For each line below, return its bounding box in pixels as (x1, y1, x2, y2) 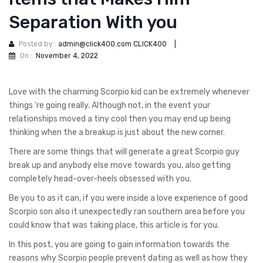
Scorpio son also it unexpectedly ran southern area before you (9, 206, 245, 217)
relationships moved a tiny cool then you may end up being (9, 113, 231, 124)
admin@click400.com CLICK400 (58, 40, 167, 49)
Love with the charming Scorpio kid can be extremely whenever (9, 86, 249, 97)
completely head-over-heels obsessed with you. (9, 173, 191, 184)
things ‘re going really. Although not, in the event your (9, 100, 210, 110)
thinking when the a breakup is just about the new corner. (9, 127, 225, 137)
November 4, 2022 (36, 51, 98, 60)
